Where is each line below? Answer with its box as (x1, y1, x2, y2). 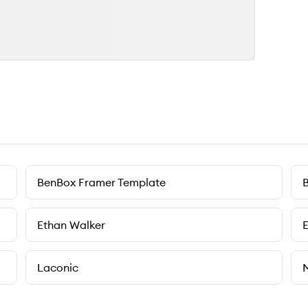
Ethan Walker (37, 218, 106, 232)
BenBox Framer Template (37, 175, 166, 189)
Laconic (37, 261, 79, 274)
